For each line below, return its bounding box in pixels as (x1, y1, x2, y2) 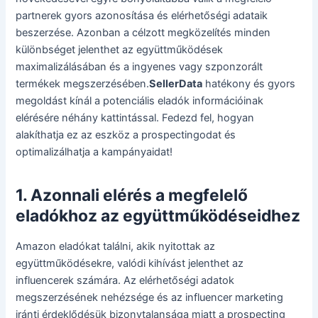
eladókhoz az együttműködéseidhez (16, 205, 301, 226)
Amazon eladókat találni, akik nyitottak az (16, 240, 216, 253)
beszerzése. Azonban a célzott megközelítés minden (16, 26, 271, 40)
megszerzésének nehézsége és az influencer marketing (16, 291, 284, 305)
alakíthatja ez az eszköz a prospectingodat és (16, 128, 236, 142)
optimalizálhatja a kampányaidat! (16, 146, 173, 159)
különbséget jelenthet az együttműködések (16, 43, 224, 57)
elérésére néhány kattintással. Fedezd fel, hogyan (16, 111, 255, 125)
